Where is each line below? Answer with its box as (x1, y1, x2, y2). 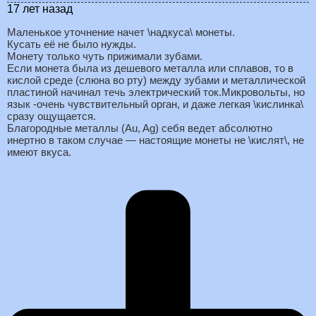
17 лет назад (7, 2, 73, 15)
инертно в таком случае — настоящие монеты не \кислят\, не (7, 133, 304, 146)
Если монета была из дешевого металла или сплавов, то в (7, 61, 293, 74)
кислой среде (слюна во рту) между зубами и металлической (7, 73, 305, 86)
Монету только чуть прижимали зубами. (7, 49, 202, 62)
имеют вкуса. (7, 145, 71, 158)
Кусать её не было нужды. (7, 37, 136, 50)
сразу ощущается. (7, 109, 96, 122)
